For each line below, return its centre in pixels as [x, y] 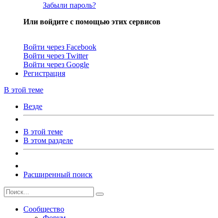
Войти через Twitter [56, 55]
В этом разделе [48, 140]
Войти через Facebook [60, 47]
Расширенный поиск [58, 174]
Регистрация [44, 73]
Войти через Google [56, 64]
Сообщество [44, 209]
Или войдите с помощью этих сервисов [92, 21]
